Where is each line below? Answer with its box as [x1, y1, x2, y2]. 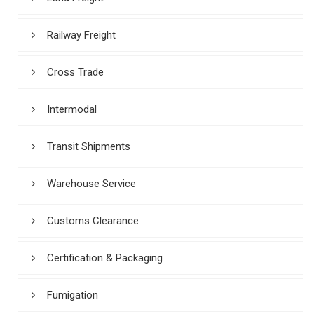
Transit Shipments [47, 139, 130, 153]
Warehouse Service [47, 177, 136, 190]
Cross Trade [47, 65, 104, 78]
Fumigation [47, 288, 98, 301]
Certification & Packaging [47, 251, 163, 264]
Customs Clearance [47, 214, 139, 227]
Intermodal [47, 102, 97, 116]
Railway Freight [47, 28, 116, 41]
